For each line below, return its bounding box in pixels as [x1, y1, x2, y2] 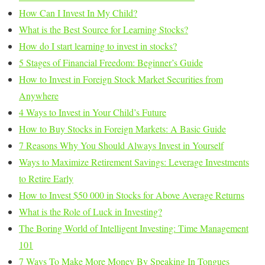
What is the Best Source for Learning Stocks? [19, 23, 188, 36]
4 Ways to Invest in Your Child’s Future [19, 106, 166, 119]
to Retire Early [19, 172, 73, 185]
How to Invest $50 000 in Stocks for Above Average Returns [19, 189, 244, 202]
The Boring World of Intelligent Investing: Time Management [19, 222, 248, 235]
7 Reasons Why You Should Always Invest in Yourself [19, 139, 224, 152]
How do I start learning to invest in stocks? [19, 40, 177, 53]
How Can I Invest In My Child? [19, 7, 137, 20]
